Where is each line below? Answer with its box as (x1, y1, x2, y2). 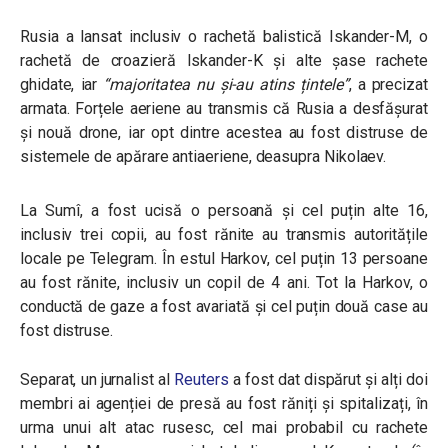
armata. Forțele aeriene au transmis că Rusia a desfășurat (20, 99, 428, 118)
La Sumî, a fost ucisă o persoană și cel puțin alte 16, (20, 201, 428, 220)
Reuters (174, 370, 229, 389)
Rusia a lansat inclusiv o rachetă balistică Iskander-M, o (20, 27, 428, 46)
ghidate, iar (20, 75, 104, 94)
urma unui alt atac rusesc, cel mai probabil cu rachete (20, 418, 428, 437)
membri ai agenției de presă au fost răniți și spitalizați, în (20, 394, 428, 413)
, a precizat (348, 75, 428, 94)
